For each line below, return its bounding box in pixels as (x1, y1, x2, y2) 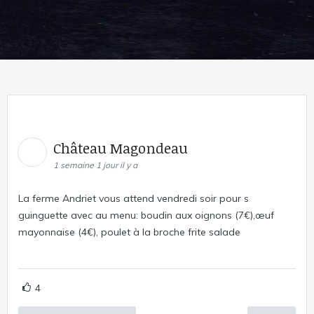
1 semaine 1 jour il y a (53, 160, 137, 170)
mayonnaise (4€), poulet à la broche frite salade (18, 226, 240, 238)
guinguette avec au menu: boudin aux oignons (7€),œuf (18, 209, 274, 221)
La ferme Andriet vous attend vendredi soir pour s (18, 192, 249, 205)
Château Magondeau (53, 138, 191, 158)
